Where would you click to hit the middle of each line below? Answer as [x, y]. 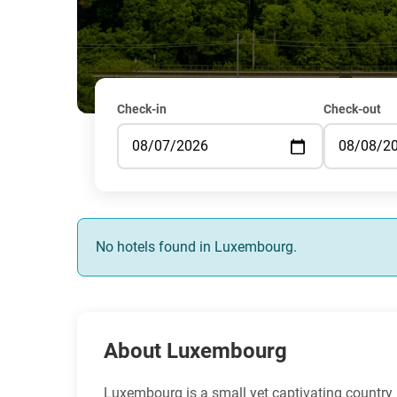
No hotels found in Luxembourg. [196, 247]
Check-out [352, 109]
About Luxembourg [195, 351]
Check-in [142, 109]
